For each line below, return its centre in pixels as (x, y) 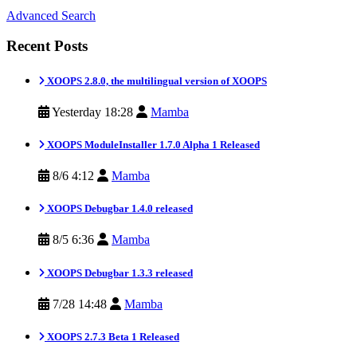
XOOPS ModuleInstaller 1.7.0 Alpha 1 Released (152, 144)
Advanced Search (51, 15)
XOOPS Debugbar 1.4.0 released (119, 209)
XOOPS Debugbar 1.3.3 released (119, 273)
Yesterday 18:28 (93, 112)
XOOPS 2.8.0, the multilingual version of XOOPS (156, 80)
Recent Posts (47, 46)
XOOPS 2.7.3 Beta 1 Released (112, 336)
